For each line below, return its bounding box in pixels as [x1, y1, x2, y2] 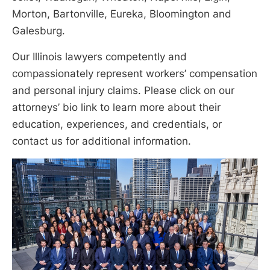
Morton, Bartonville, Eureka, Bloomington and [12, 7, 231, 20]
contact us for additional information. [12, 134, 191, 147]
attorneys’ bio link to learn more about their [12, 101, 221, 113]
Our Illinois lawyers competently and [12, 50, 187, 63]
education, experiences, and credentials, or [12, 118, 222, 130]
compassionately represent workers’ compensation [12, 67, 257, 80]
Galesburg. [12, 24, 65, 37]
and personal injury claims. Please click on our [12, 84, 234, 96]
